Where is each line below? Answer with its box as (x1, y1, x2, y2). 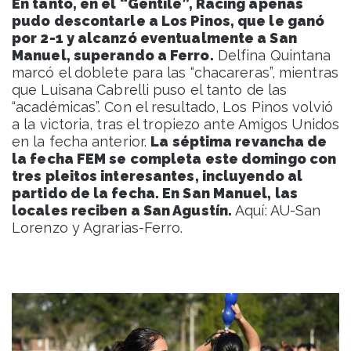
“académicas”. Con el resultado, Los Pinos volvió (12, 98, 333, 115)
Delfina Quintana (213, 46, 331, 63)
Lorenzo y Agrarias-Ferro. (12, 219, 183, 236)
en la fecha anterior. (12, 132, 151, 150)
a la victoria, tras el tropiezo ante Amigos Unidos (12, 115, 340, 132)
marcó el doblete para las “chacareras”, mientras (12, 63, 338, 81)
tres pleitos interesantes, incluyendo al (12, 167, 303, 184)
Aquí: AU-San (232, 201, 321, 219)
